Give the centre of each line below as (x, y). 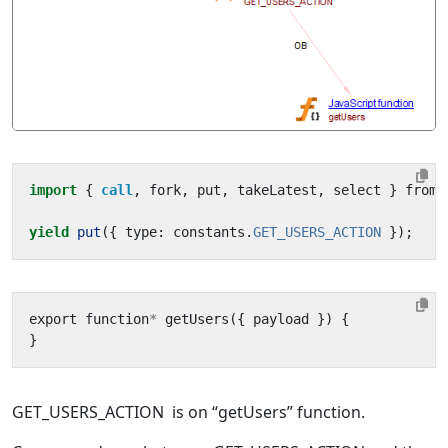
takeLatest (277, 190)
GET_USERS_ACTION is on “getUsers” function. (188, 412)
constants (209, 232)
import (53, 190)
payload (281, 319)
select (357, 190)
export (53, 319)
